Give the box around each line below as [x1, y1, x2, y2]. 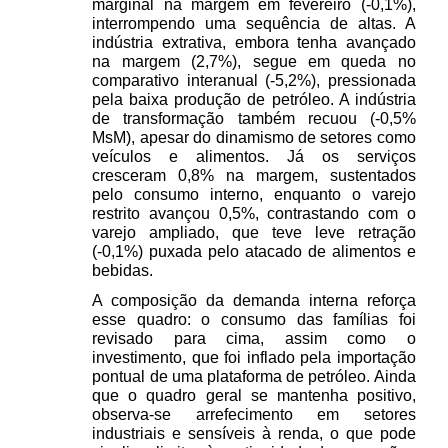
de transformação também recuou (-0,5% [92, 110, 416, 128]
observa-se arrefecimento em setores [92, 406, 416, 424]
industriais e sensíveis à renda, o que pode [92, 425, 416, 443]
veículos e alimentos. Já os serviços [92, 148, 416, 166]
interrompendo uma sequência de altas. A [92, 15, 416, 33]
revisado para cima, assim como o [92, 330, 416, 348]
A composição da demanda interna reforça [92, 292, 416, 310]
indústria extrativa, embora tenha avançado [92, 34, 416, 52]
